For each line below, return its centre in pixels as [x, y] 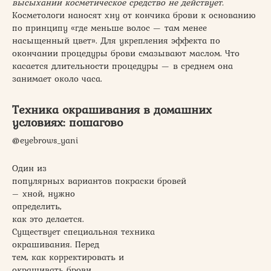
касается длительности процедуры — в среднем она [122, 66]
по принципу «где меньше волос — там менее [109, 28]
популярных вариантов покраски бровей [99, 181]
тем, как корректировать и [68, 257]
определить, [37, 207]
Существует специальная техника [83, 232]
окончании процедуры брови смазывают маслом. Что [126, 54]
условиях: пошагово [67, 122]
